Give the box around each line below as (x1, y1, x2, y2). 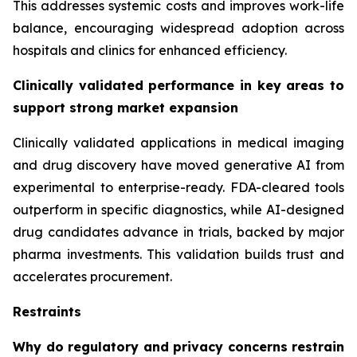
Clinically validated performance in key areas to (13, 76, 344, 93)
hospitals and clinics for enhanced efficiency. (13, 41, 287, 58)
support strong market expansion (13, 99, 238, 116)
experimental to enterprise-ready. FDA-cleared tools (13, 178, 344, 195)
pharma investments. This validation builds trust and (13, 245, 344, 262)
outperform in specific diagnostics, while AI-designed (13, 201, 344, 218)
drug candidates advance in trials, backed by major (13, 223, 344, 240)
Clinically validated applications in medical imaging (13, 134, 344, 151)
